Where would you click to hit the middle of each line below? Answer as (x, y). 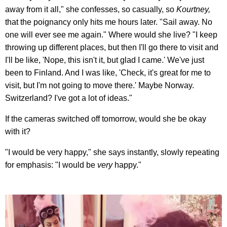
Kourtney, (193, 10)
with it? (18, 132)
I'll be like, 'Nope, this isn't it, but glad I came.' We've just (105, 60)
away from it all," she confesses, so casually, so (91, 10)
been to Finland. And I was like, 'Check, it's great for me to (108, 73)
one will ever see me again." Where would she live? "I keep (111, 35)
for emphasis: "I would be (51, 165)
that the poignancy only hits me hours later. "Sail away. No (109, 22)
